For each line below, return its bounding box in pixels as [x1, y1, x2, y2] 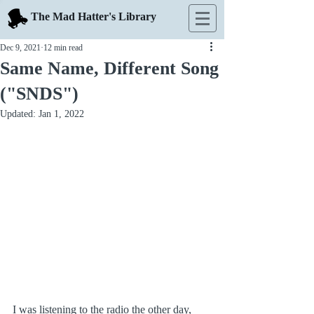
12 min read [43, 43, 83, 53]
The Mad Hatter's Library [31, 11, 156, 22]
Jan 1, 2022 [39, 109, 84, 119]
